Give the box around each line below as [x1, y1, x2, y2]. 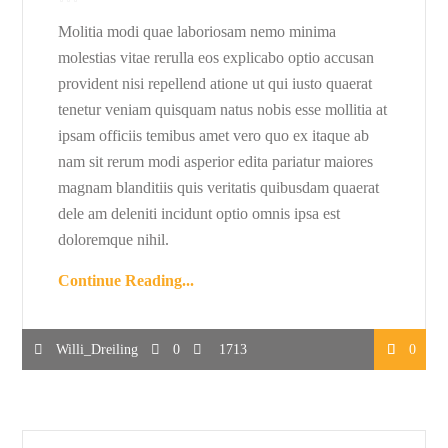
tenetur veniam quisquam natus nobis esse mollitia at [58, 101, 388, 119]
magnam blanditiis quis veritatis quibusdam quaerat [58, 179, 380, 197]
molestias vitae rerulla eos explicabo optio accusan [58, 49, 375, 67]
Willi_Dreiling [56, 341, 139, 358]
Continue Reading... [58, 272, 195, 290]
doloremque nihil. [58, 231, 170, 249]
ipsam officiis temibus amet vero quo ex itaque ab [58, 127, 370, 145]
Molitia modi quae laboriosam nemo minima [58, 23, 337, 41]
